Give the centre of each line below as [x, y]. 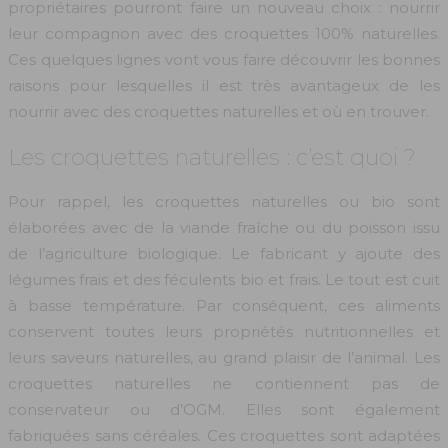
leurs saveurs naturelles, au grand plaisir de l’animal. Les [224, 357]
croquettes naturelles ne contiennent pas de [224, 383]
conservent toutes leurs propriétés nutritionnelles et [224, 331]
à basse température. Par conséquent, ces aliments [224, 305]
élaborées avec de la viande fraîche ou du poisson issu [224, 227]
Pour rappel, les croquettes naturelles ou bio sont [224, 201]
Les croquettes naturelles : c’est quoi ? [212, 156]
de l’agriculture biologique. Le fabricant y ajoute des [224, 253]
